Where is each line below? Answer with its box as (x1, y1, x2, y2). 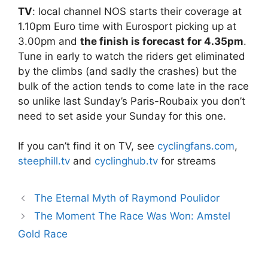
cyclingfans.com (157, 140, 234, 153)
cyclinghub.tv (95, 155, 158, 167)
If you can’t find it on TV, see (18, 140, 157, 153)
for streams (158, 155, 216, 167)
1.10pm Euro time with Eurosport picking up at (18, 20, 236, 32)
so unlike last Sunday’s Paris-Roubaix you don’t (18, 95, 245, 107)
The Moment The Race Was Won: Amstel (34, 210, 231, 223)
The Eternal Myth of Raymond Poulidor (34, 192, 220, 205)
